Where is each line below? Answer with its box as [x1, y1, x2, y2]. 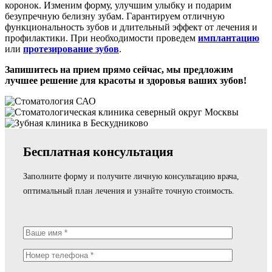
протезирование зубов [23, 44, 119, 55]
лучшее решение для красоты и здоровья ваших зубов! [5, 75, 246, 86]
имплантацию [198, 33, 259, 44]
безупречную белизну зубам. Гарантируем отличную [5, 11, 225, 22]
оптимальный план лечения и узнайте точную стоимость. [23, 186, 235, 196]
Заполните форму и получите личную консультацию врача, [23, 172, 240, 182]
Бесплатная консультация [23, 144, 174, 159]
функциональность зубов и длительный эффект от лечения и [5, 22, 257, 33]
